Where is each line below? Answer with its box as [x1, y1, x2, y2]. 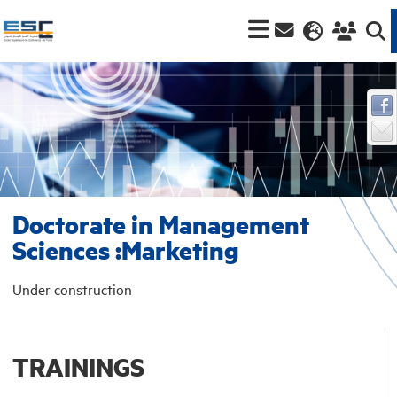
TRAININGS [12, 348, 144, 384]
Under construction [12, 278, 132, 299]
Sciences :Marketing [12, 232, 239, 268]
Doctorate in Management [12, 206, 309, 242]
